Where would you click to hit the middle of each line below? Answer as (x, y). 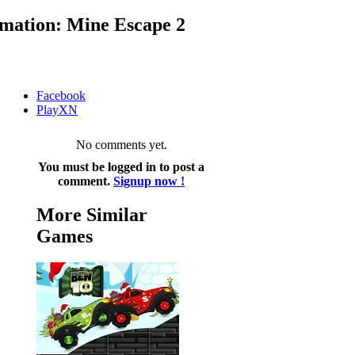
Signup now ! (149, 181)
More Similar (92, 214)
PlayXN (57, 109)
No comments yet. (121, 144)
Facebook (61, 95)
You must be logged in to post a (121, 166)
